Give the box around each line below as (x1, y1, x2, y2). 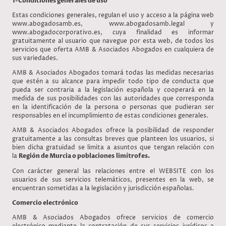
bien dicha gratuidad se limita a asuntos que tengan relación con (12, 143, 214, 152)
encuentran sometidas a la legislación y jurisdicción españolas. (12, 184, 196, 193)
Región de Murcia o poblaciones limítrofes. (19, 152, 150, 160)
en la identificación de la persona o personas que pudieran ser (12, 103, 214, 112)
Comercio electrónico (12, 198, 78, 207)
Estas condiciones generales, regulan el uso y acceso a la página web (12, 11, 214, 20)
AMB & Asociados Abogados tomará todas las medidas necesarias (12, 69, 214, 78)
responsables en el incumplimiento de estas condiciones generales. (12, 111, 208, 121)
